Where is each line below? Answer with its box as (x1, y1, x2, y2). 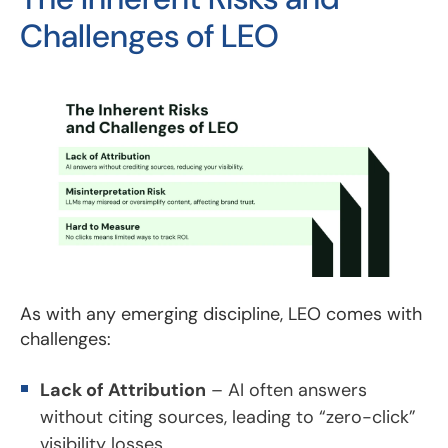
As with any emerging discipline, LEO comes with (20, 301, 422, 326)
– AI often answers (206, 377, 367, 402)
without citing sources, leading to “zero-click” (40, 404, 416, 429)
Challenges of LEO (20, 14, 279, 57)
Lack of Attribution (40, 377, 206, 402)
